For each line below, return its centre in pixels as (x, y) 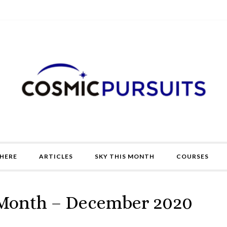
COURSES (192, 156)
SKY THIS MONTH (124, 156)
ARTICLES (56, 156)
